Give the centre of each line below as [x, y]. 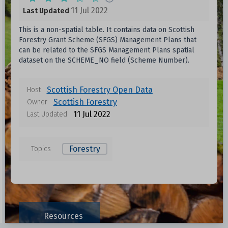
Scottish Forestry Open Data [99, 90]
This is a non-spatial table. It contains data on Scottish [106, 30]
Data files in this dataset [114, 191]
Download [179, 210]
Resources [64, 216]
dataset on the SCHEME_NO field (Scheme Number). [104, 60]
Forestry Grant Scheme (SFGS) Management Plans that [107, 40]
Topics [41, 149]
